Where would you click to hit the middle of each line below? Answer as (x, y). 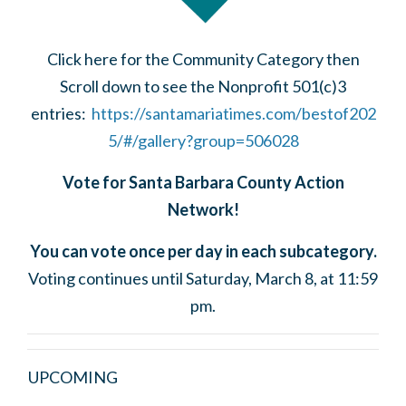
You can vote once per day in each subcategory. (203, 251)
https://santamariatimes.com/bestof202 (233, 113)
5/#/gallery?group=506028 (203, 140)
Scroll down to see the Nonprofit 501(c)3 (203, 86)
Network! (203, 209)
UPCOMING (73, 377)
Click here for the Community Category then (203, 59)
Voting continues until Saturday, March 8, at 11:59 (203, 278)
